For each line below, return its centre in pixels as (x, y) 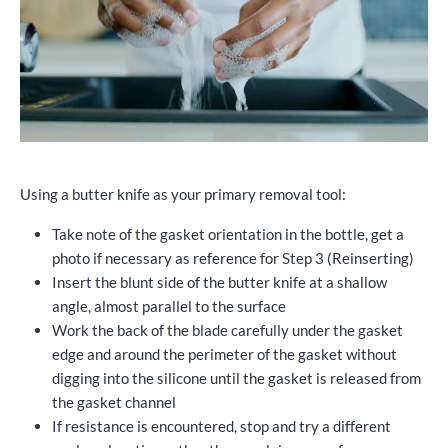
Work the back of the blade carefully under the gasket (227, 329)
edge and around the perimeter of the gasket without (224, 353)
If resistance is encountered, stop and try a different (221, 425)
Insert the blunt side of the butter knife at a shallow (219, 281)
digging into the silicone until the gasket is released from (236, 377)
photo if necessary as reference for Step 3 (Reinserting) (233, 257)
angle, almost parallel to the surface (169, 305)
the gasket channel (114, 401)
